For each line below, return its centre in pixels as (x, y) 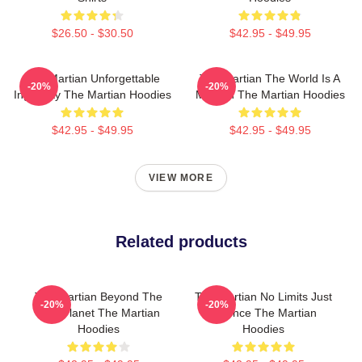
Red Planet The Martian (99, 313)
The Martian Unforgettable (92, 78)
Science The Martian (263, 313)
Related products (181, 242)
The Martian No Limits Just (263, 297)
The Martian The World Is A (270, 78)
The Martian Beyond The (99, 297)
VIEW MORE (181, 178)
